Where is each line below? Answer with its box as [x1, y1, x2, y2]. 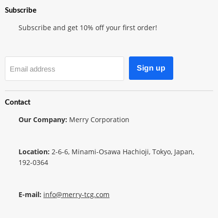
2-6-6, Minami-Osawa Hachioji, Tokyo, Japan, [50, 147, 195, 157]
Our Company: [18, 115, 68, 125]
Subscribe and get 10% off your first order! [18, 23, 158, 33]
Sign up [137, 64, 165, 73]
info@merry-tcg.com [43, 190, 110, 200]
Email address [10, 64, 55, 73]
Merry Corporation [67, 115, 130, 125]
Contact [5, 99, 31, 107]
